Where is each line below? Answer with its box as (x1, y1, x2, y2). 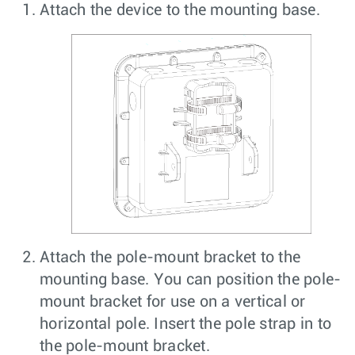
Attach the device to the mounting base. (40, 2, 320, 18)
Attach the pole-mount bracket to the (40, 250, 300, 266)
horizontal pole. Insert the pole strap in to (40, 316, 331, 333)
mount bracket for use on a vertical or (40, 294, 306, 311)
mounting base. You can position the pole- (40, 272, 342, 288)
